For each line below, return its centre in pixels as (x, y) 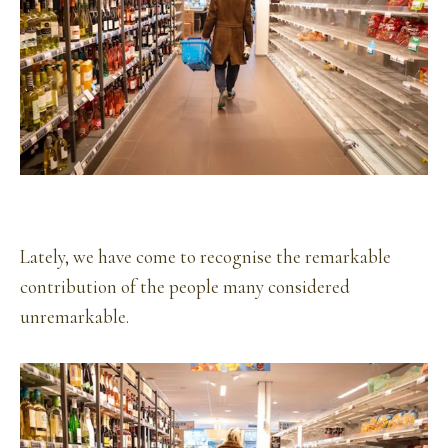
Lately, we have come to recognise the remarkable (205, 257)
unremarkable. (74, 317)
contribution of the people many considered (185, 287)
